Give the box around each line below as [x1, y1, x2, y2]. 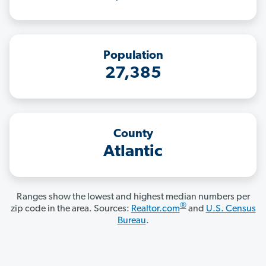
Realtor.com [131, 204, 180, 214]
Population [103, 50, 163, 62]
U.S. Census [205, 204, 256, 214]
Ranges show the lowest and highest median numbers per [16, 192, 250, 202]
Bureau [117, 216, 146, 226]
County [113, 128, 153, 141]
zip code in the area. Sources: [10, 204, 131, 214]
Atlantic [103, 144, 163, 161]
